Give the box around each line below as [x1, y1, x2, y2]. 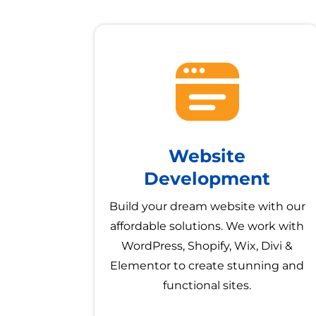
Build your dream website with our [109, 200, 305, 214]
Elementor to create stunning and [110, 259, 305, 273]
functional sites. [163, 279, 252, 293]
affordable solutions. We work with [110, 219, 305, 233]
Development [144, 168, 271, 190]
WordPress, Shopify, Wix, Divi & [121, 239, 293, 253]
